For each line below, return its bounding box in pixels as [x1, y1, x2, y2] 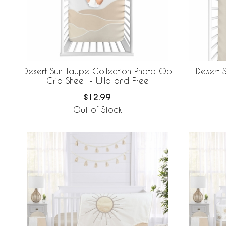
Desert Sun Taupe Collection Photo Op [23, 66, 172, 76]
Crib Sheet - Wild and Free [46, 76, 149, 86]
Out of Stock [73, 104, 122, 115]
